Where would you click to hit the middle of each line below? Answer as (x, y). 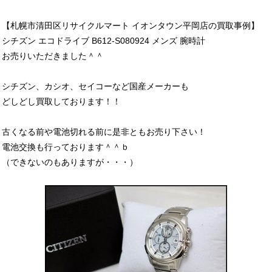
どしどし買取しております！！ (61, 101)
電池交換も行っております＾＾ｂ (66, 147)
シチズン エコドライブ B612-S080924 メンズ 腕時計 (104, 40)
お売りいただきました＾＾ (53, 56)
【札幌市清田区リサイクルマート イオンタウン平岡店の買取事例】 (131, 25)
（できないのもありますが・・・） (70, 162)
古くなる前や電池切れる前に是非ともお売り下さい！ (104, 131)
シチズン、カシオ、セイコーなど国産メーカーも (95, 86)
